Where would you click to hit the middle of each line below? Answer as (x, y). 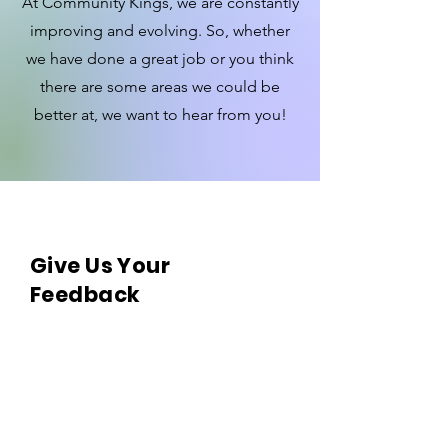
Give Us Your (100, 265)
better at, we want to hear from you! (160, 114)
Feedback (85, 294)
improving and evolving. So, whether (160, 30)
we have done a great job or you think (160, 58)
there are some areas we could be (160, 86)
